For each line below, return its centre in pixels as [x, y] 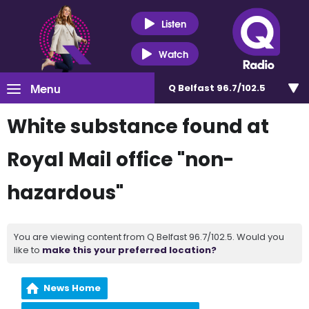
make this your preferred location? [129, 250]
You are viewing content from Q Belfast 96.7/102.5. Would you [149, 237]
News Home [72, 288]
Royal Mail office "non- [120, 160]
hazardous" [65, 193]
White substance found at [138, 127]
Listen [173, 23]
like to [28, 250]
